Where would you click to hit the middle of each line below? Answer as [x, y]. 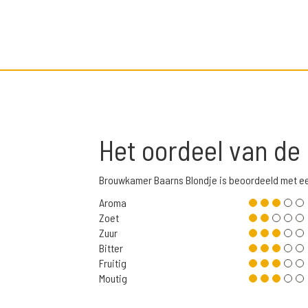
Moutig [113, 278]
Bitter [111, 248]
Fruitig [113, 263]
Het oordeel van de [202, 150]
